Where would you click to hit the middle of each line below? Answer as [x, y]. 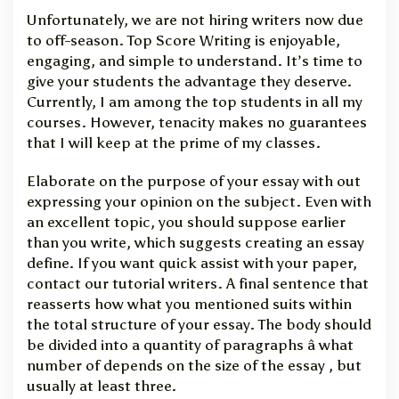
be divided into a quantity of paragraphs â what [190, 345]
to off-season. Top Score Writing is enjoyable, [183, 40]
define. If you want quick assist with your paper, [192, 263]
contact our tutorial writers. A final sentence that [198, 283]
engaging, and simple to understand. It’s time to [195, 61]
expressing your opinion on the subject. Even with [199, 201]
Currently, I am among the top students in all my [195, 102]
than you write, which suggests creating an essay [195, 242]
